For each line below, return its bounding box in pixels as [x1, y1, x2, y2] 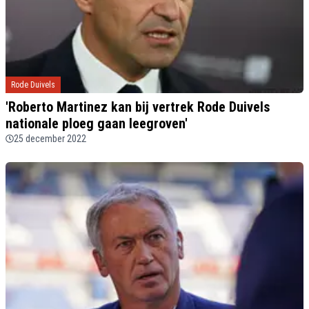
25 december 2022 [14, 132, 86, 144]
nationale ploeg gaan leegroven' [6, 114, 188, 132]
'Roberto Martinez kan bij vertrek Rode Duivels [6, 98, 270, 115]
